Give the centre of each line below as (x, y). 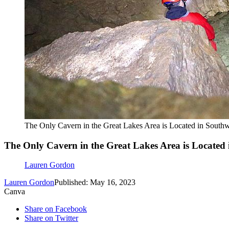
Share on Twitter (51, 218)
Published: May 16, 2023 (95, 182)
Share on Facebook (56, 209)
